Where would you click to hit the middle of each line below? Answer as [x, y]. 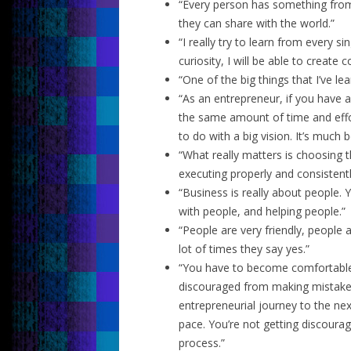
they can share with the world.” [257, 23]
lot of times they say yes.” [244, 249]
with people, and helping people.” [262, 211]
